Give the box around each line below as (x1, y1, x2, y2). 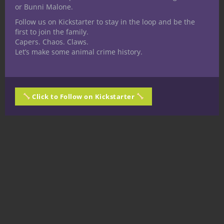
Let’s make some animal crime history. (15, 47, 142, 56)
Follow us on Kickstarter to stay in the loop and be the (15, 17, 195, 26)
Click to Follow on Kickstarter (30, 92, 136, 101)
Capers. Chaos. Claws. (15, 37, 88, 46)
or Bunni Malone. (15, 2, 73, 11)
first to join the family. (15, 27, 88, 36)
